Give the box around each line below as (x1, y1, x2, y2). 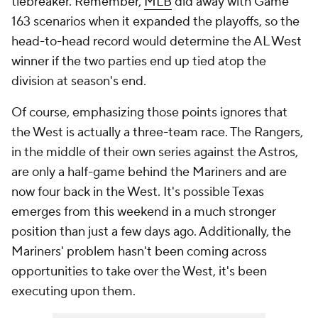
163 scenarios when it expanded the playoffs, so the (11, 13, 300, 30)
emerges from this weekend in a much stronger (11, 204, 276, 220)
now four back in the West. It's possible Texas (11, 184, 264, 200)
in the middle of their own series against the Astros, (11, 144, 298, 160)
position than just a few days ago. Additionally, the (11, 224, 291, 240)
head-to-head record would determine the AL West (11, 33, 302, 50)
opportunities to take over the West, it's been (11, 263, 267, 280)
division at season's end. (11, 73, 146, 89)
